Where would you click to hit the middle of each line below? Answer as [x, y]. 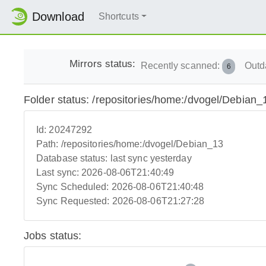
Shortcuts [118, 17]
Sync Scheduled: [74, 187]
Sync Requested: [74, 201]
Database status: [73, 159]
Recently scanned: [181, 65]
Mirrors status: [103, 64]
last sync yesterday [151, 159]
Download [58, 17]
